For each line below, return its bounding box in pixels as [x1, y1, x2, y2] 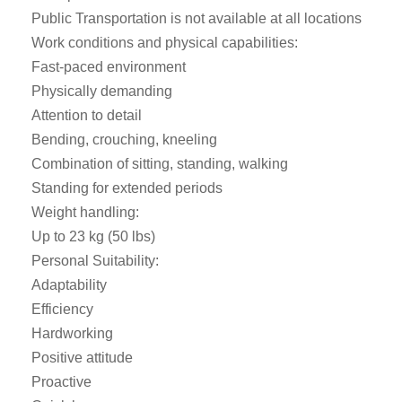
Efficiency [31, 301, 93, 317]
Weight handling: [31, 205, 139, 220]
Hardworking [31, 326, 113, 341]
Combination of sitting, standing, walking [31, 156, 288, 171]
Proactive [31, 374, 92, 389]
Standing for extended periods [31, 180, 223, 196]
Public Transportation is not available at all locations [31, 11, 362, 26]
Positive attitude [31, 350, 133, 365]
